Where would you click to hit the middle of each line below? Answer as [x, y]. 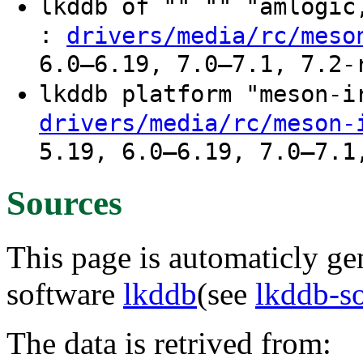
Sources [64, 203]
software [65, 293]
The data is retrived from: [169, 343]
